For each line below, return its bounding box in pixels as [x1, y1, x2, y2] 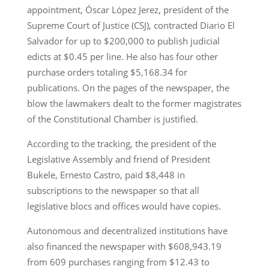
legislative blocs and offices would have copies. [26, 199, 221, 212]
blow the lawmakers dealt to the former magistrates [26, 97, 241, 109]
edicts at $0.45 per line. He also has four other [26, 50, 218, 62]
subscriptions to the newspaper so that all [26, 184, 199, 196]
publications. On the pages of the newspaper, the [26, 81, 229, 94]
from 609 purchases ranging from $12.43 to [26, 255, 210, 268]
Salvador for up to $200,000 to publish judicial [26, 34, 220, 47]
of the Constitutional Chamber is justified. [26, 112, 198, 125]
